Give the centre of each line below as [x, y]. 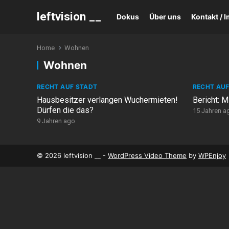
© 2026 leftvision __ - [72, 155]
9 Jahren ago [56, 121]
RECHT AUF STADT [67, 87]
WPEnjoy [212, 155]
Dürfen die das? [65, 110]
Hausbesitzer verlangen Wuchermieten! [107, 100]
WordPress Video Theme [147, 155]
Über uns [165, 17]
